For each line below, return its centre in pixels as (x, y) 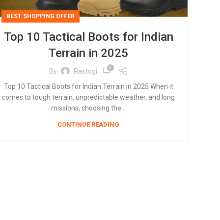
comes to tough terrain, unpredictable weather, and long (88, 97)
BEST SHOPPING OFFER (41, 16)
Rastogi (85, 71)
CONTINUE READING (88, 124)
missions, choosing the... (88, 108)
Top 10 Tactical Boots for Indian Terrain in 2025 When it (88, 86)
